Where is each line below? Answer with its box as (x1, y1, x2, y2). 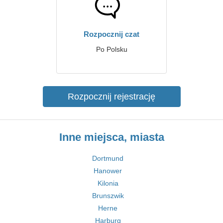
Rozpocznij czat (84, 30, 139, 38)
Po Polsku (96, 45, 127, 53)
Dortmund (92, 154, 123, 162)
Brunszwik (92, 192, 124, 200)
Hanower (94, 167, 122, 175)
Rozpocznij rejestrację (68, 92, 155, 102)
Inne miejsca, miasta (59, 131, 164, 143)
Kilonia (97, 179, 118, 187)
